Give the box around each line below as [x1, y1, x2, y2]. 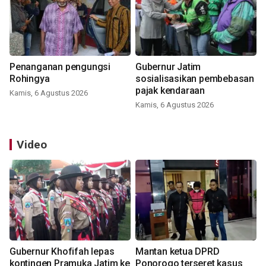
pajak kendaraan [135, 85, 205, 97]
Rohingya [9, 73, 50, 85]
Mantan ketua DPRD [135, 246, 220, 258]
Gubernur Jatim [135, 61, 201, 73]
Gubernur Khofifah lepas [9, 246, 115, 258]
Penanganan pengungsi [9, 61, 110, 73]
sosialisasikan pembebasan [135, 73, 254, 85]
